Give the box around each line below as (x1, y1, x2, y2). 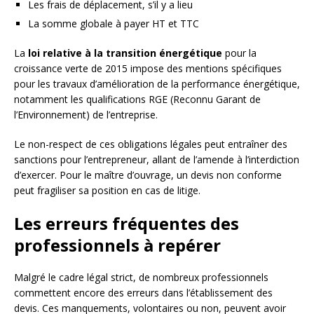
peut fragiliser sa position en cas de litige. (14, 184, 200, 198)
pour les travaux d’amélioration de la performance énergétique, (14, 77, 300, 91)
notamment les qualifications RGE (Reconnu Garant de (14, 93, 261, 107)
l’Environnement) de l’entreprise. (14, 108, 158, 122)
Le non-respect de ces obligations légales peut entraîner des (14, 137, 287, 151)
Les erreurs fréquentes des (14, 212, 239, 235)
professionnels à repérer (14, 233, 221, 257)
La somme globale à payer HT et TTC (28, 17, 199, 31)
